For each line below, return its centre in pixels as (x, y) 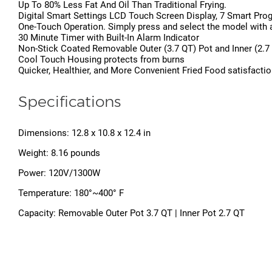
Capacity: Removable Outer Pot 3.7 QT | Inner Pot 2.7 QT (131, 213)
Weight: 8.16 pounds (59, 153)
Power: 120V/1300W (59, 173)
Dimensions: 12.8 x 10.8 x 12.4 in (84, 133)
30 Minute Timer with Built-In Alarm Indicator (109, 38)
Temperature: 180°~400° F (71, 193)
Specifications (70, 102)
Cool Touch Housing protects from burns (101, 60)
